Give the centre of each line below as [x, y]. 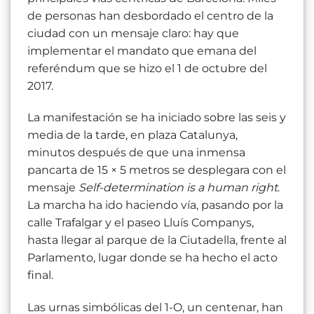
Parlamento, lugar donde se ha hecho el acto [152, 258]
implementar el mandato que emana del [142, 50]
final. [40, 275]
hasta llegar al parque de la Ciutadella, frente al [157, 240]
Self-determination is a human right [178, 188]
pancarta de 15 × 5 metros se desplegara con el [157, 170]
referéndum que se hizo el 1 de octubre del [147, 68]
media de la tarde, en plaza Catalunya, [132, 135]
